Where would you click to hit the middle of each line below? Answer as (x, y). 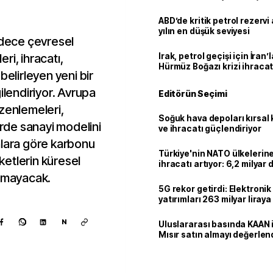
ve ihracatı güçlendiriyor (210, 129)
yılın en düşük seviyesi (204, 31)
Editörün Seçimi (193, 94)
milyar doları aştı (193, 174)
